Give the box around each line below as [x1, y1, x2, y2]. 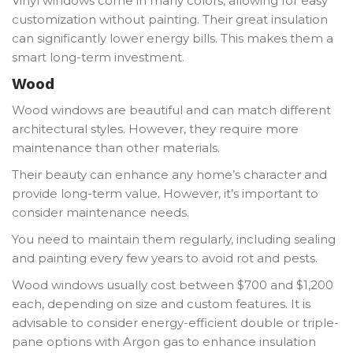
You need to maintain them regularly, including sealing [12, 231, 336, 247]
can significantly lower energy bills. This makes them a [12, 30, 333, 46]
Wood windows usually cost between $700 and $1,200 [12, 277, 333, 292]
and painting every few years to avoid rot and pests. [12, 250, 318, 266]
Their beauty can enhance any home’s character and [12, 166, 327, 182]
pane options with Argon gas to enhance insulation [12, 333, 316, 349]
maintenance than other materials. [12, 139, 220, 155]
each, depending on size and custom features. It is [12, 295, 310, 311]
